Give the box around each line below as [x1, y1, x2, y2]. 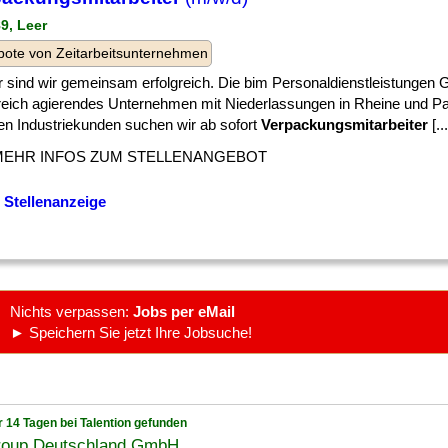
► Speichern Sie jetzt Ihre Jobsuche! [10, 324, 252, 341]
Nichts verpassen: [10, 303, 133, 320]
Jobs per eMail [133, 303, 235, 320]
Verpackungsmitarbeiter [261, 116, 428, 133]
